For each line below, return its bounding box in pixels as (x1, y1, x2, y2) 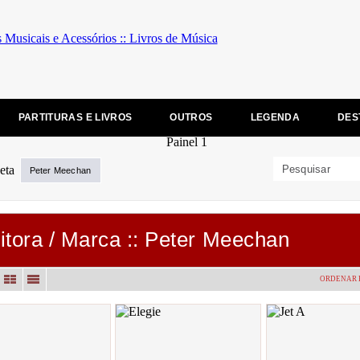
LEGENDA (250, 112, 301, 123)
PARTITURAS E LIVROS (18, 112, 133, 123)
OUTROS (170, 112, 213, 123)
